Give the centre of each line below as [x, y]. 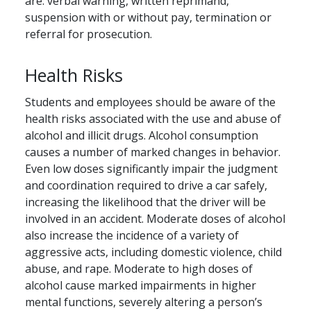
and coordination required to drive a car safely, [146, 186]
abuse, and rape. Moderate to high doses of [139, 269]
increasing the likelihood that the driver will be [145, 202]
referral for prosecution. [89, 34]
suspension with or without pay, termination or [148, 18]
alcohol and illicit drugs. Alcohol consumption [142, 136]
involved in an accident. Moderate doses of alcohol [155, 219]
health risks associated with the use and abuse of [153, 119]
